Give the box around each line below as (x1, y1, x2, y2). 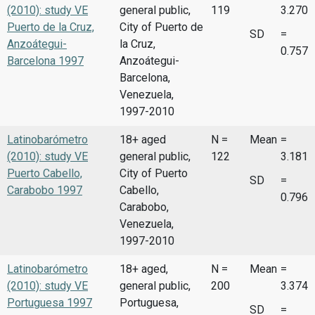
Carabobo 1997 (7, 183, 82, 197)
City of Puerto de (120, 20, 203, 34)
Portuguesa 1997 (7, 295, 92, 309)
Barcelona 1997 (7, 53, 84, 67)
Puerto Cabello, (7, 166, 82, 180)
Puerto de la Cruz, (7, 20, 94, 34)
